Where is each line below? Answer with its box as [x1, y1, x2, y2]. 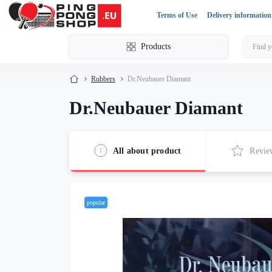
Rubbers [91, 75, 115, 83]
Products [141, 42, 171, 51]
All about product [113, 146, 182, 155]
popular [87, 199, 105, 206]
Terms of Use [157, 11, 197, 19]
